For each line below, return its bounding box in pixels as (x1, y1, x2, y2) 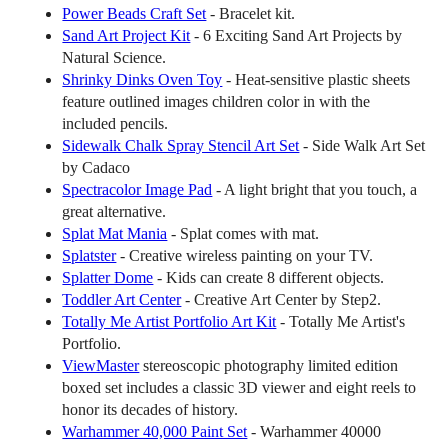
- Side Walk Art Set (299, 137, 426, 155)
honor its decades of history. (62, 401, 239, 419)
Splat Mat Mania (62, 225, 168, 243)
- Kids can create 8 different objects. (153, 269, 385, 287)
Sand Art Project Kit (62, 27, 191, 45)
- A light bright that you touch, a (212, 181, 418, 199)
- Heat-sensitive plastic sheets (222, 71, 411, 89)
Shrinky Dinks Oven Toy (62, 71, 223, 89)
